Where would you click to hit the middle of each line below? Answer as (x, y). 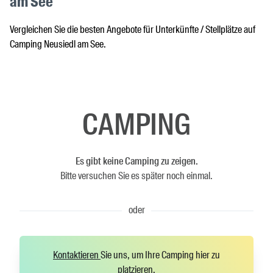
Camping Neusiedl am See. (58, 44)
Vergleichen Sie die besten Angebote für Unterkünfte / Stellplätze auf (133, 29)
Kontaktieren (77, 255)
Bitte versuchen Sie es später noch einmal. (136, 175)
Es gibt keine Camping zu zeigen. (136, 161)
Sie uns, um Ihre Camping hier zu (160, 255)
